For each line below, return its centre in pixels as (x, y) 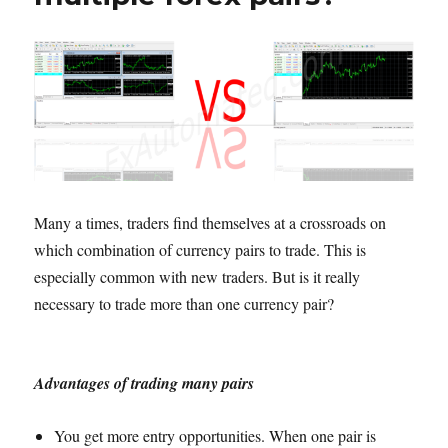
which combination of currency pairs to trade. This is (200, 250)
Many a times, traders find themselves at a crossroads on (210, 223)
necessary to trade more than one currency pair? (184, 304)
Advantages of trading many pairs (144, 383)
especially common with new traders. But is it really (197, 277)
